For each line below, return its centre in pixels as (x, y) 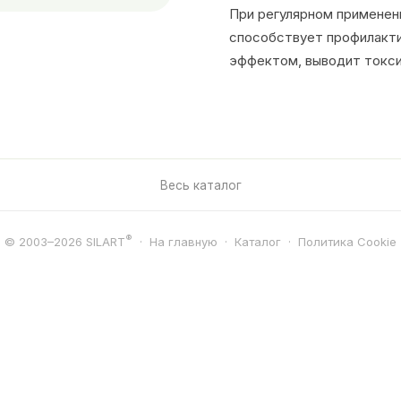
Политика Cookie (347, 242)
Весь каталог (201, 185)
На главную (183, 242)
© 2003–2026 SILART (65, 242)
